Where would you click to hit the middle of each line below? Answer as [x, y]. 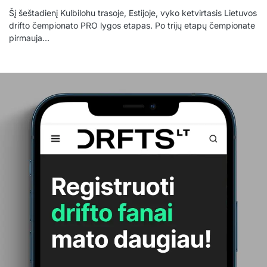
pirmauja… [29, 38]
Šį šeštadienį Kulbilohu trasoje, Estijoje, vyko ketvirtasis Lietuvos [133, 13]
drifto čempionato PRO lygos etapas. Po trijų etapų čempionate [132, 26]
